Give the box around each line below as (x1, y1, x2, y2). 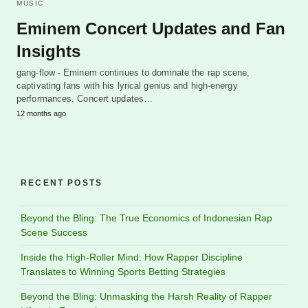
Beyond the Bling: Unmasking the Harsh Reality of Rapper (21, 291, 272, 302)
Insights (16, 42, 80, 61)
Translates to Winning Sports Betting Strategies (21, 266, 225, 278)
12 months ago (16, 109, 66, 118)
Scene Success (21, 227, 87, 239)
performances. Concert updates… (16, 93, 153, 104)
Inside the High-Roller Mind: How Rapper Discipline (21, 252, 243, 263)
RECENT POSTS (21, 178, 103, 188)
